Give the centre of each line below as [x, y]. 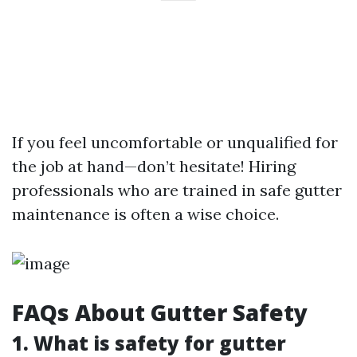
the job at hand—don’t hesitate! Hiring [154, 166]
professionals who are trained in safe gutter [177, 190]
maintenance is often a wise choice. [145, 214]
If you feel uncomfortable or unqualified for [175, 142]
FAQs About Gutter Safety [160, 312]
